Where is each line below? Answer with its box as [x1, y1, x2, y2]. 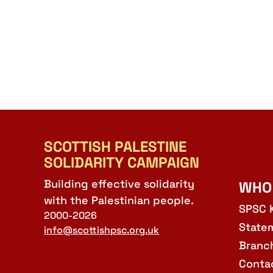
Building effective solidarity [44, 176, 194, 191]
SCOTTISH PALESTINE [44, 136, 186, 156]
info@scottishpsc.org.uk [44, 223, 159, 236]
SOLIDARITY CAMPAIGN [44, 152, 199, 172]
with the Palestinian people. [44, 193, 194, 207]
